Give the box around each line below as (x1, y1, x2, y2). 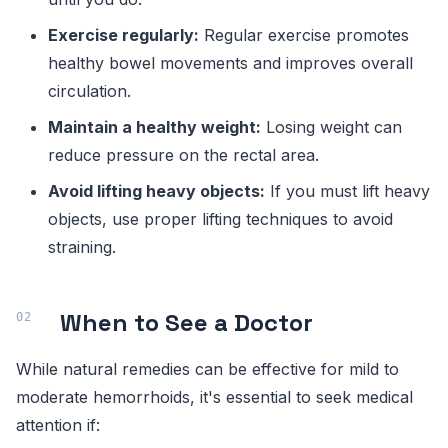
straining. (48, 237, 116, 258)
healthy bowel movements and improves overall (48, 53, 413, 74)
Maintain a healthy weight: (48, 117, 261, 138)
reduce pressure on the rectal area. (48, 145, 319, 166)
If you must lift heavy (265, 181, 430, 202)
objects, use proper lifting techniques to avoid (48, 209, 393, 230)
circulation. (48, 81, 131, 102)
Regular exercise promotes (199, 25, 409, 46)
